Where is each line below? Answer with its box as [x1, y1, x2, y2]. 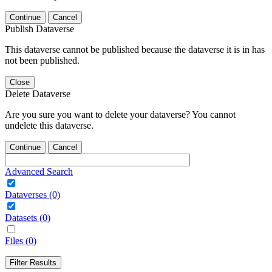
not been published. [5, 55, 80, 66]
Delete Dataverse [5, 88, 70, 99]
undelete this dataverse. [5, 120, 93, 131]
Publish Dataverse [5, 23, 74, 34]
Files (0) [5, 235, 36, 246]
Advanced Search [5, 166, 73, 177]
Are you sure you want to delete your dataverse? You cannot [5, 109, 236, 120]
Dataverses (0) [5, 189, 60, 200]
